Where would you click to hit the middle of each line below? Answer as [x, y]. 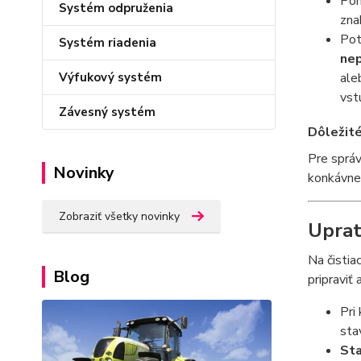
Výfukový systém [110, 78]
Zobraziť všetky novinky [119, 217]
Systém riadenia [108, 43]
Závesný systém [107, 112]
